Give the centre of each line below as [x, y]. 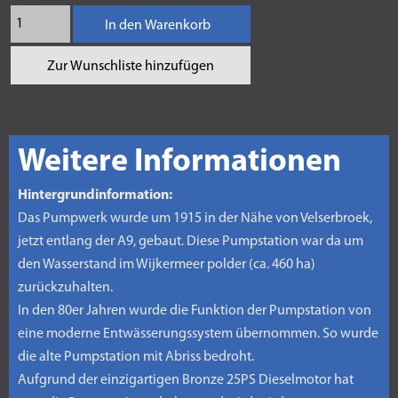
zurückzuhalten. [65, 288]
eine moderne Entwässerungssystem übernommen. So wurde [198, 334]
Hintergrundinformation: [95, 195]
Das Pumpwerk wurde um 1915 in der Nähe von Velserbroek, [195, 219]
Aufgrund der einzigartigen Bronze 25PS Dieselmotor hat [186, 380]
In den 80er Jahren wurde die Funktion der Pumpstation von [195, 311]
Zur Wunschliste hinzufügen [131, 67]
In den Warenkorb [157, 26]
